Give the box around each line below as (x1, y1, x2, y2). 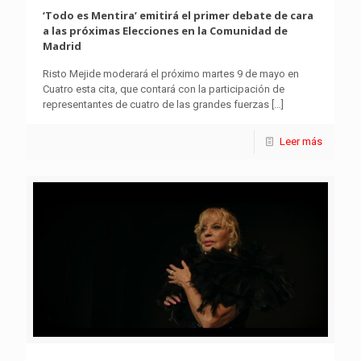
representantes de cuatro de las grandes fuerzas (43, 98, 269, 110)
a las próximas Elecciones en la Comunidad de (43, 23, 288, 38)
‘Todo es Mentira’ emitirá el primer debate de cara (43, 7, 313, 23)
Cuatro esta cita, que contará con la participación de (43, 82, 284, 95)
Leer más (280, 135, 322, 147)
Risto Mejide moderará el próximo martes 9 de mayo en (43, 67, 299, 80)
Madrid (43, 38, 81, 53)
